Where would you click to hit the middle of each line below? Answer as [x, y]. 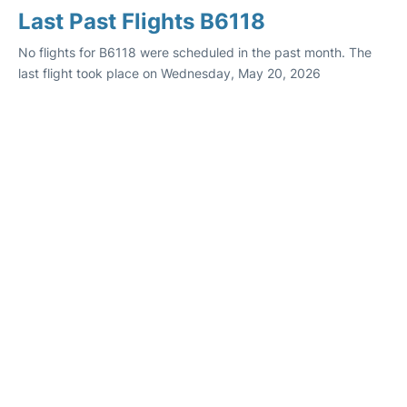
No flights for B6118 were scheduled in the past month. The [195, 52]
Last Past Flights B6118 [142, 21]
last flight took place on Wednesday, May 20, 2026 [169, 73]
